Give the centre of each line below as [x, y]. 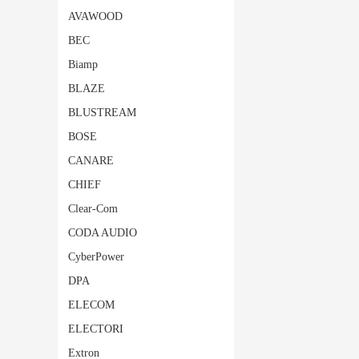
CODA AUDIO [103, 233]
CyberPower [96, 257]
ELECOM [91, 305]
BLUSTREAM [102, 113]
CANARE [91, 161]
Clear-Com [93, 209]
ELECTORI [96, 329]
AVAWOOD [95, 16]
